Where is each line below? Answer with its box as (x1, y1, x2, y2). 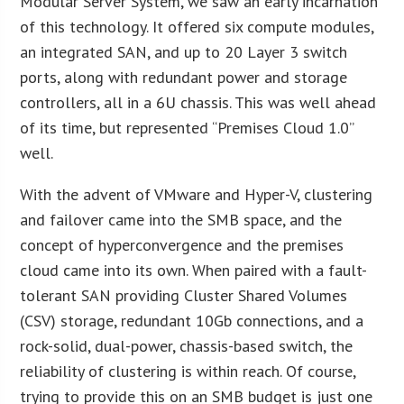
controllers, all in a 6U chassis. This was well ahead (20, 91, 377, 113)
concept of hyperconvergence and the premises (20, 234, 344, 255)
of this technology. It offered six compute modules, (20, 15, 374, 37)
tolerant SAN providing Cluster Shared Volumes (20, 284, 348, 306)
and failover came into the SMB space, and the (20, 208, 343, 230)
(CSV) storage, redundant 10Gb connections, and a (20, 309, 364, 331)
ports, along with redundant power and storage (20, 66, 348, 87)
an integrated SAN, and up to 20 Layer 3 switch (20, 41, 348, 62)
